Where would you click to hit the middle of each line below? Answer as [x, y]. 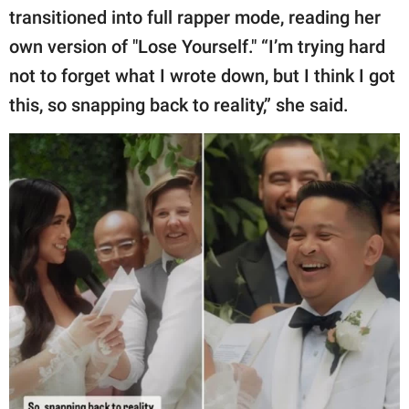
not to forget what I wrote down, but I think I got [202, 75]
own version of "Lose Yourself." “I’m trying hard [197, 46]
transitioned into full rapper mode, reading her [195, 17]
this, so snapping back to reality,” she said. [179, 105]
